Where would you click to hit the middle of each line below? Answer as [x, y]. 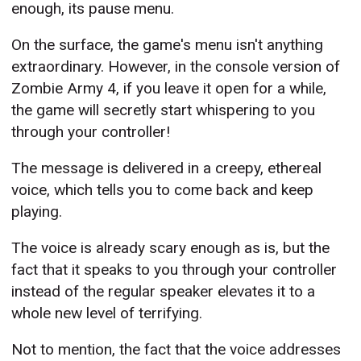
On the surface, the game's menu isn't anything [168, 45]
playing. [37, 212]
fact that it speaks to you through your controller [174, 270]
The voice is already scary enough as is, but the [171, 248]
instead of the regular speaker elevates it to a [164, 292]
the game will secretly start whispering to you [164, 110]
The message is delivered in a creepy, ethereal [167, 168]
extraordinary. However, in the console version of [176, 67]
